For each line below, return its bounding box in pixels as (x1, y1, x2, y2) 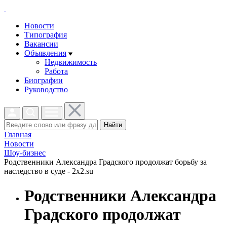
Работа (45, 67, 68, 75)
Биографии (24, 76, 63, 85)
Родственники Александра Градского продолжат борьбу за (4, 158, 207, 166)
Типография (24, 30, 67, 39)
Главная (4, 130, 31, 139)
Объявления (24, 49, 66, 57)
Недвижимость (45, 58, 97, 66)
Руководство (24, 85, 68, 94)
